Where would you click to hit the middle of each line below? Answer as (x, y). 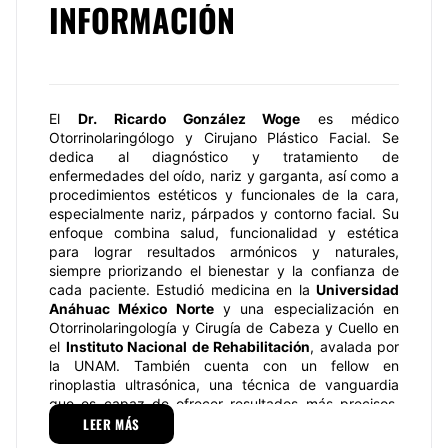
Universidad (357, 289)
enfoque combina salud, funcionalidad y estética (224, 232)
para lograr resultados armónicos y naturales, (224, 251)
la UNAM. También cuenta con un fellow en (224, 365)
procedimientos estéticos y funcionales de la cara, (224, 194)
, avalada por (354, 346)
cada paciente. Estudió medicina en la (182, 289)
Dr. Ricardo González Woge (189, 118)
